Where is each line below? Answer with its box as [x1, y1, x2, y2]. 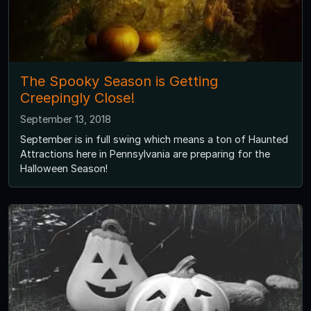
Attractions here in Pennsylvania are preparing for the [20, 148, 270, 160]
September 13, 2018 [20, 113, 111, 126]
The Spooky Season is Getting [20, 73, 218, 90]
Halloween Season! [20, 162, 108, 175]
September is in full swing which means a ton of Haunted [20, 133, 288, 146]
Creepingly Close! [20, 90, 135, 107]
